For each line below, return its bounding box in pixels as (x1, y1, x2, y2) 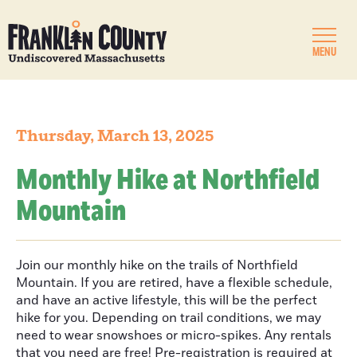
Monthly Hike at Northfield (16, 161, 320, 200)
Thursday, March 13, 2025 (16, 126, 214, 147)
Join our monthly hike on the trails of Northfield (16, 257, 298, 274)
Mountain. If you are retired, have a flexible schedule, (16, 274, 332, 292)
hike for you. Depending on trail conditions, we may (16, 309, 321, 327)
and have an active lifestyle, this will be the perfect (16, 292, 317, 309)
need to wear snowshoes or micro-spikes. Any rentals (16, 327, 331, 344)
